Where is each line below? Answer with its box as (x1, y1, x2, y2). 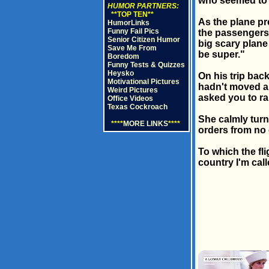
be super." (198, 49, 245, 59)
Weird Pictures (107, 86, 158, 94)
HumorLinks (107, 19, 150, 27)
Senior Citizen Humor (107, 35, 180, 44)
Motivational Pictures (107, 77, 180, 86)
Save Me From (107, 44, 157, 52)
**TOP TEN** (107, 10, 154, 19)
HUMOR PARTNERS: (107, 2, 179, 10)
